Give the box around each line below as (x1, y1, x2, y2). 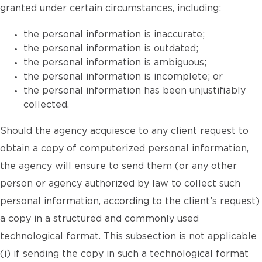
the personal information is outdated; (23, 44, 198, 53)
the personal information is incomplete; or (23, 72, 223, 81)
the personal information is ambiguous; (23, 58, 206, 67)
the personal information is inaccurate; (23, 30, 205, 39)
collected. (23, 100, 69, 109)
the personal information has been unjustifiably (23, 86, 246, 95)
